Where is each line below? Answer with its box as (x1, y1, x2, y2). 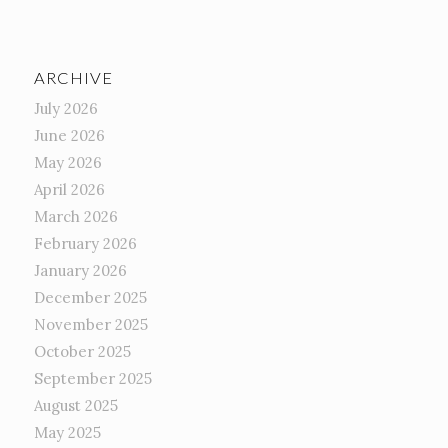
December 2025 (33, 288, 147, 308)
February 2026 (33, 234, 137, 254)
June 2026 (33, 126, 105, 146)
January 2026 (33, 261, 127, 281)
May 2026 (33, 153, 102, 173)
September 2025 (33, 369, 152, 389)
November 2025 (33, 315, 148, 335)
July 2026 (33, 99, 98, 119)
